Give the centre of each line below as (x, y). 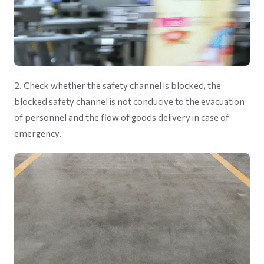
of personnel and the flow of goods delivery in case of (122, 118)
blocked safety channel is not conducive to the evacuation (129, 102)
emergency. (38, 133)
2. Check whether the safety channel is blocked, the (118, 86)
